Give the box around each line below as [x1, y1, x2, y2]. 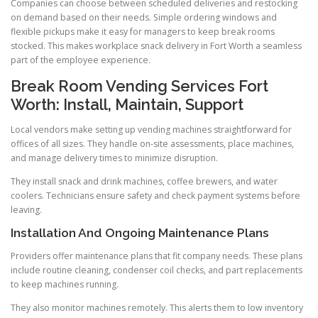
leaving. [11, 204, 42, 216]
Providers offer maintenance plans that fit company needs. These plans [11, 250, 302, 263]
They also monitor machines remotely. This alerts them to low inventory [11, 302, 303, 314]
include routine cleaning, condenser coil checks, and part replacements [11, 264, 302, 277]
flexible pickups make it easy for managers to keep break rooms [11, 25, 275, 38]
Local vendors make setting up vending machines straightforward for [11, 123, 292, 136]
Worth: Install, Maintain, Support [11, 94, 243, 114]
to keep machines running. [11, 278, 119, 291]
